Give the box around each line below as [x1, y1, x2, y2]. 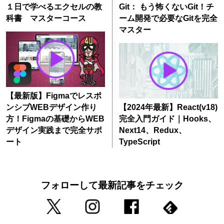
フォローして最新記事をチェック [40, 179, 183, 190]
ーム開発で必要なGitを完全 [118, 13, 217, 22]
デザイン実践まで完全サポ [5, 126, 102, 135]
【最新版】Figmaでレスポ [5, 91, 101, 100]
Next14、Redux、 [118, 126, 186, 135]
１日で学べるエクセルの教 [5, 2, 102, 11]
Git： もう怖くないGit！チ [118, 2, 214, 11]
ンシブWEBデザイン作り [5, 103, 97, 112]
